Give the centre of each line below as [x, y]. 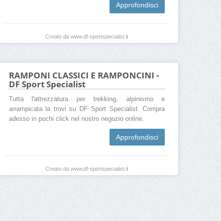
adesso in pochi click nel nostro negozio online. [76, 119]
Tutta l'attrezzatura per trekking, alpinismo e [87, 99]
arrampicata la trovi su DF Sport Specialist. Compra [87, 109]
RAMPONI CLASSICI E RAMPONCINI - [84, 75]
